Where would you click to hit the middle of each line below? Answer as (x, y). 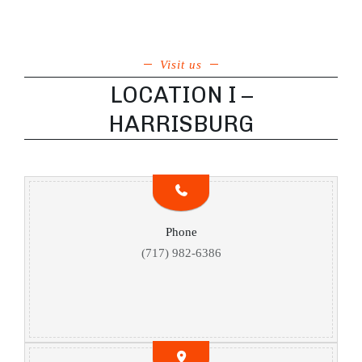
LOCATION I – (181, 95)
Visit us (181, 65)
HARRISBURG (181, 124)
